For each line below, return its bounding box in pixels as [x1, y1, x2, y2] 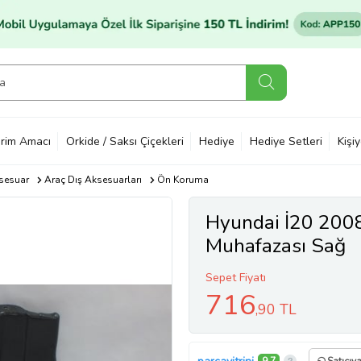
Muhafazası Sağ [205, 232, 346, 259]
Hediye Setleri [250, 133, 322, 149]
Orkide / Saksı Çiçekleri [66, 133, 184, 149]
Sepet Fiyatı [205, 270, 266, 285]
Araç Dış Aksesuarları [44, 173, 142, 186]
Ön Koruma [156, 173, 209, 186]
